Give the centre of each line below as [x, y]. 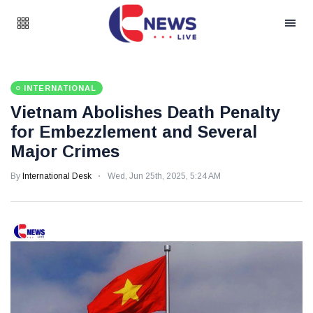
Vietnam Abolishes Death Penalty [145, 112]
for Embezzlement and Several [134, 132]
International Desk [57, 176]
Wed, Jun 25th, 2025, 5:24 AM [164, 176]
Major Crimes [65, 151]
